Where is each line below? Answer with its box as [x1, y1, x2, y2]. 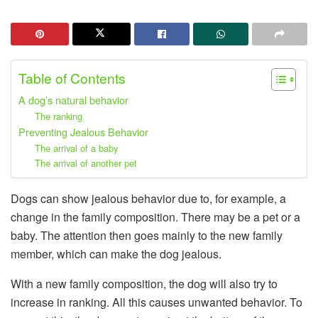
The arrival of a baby [34, 141, 118, 155]
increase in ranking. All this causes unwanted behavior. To [11, 293, 302, 310]
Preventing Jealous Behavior [18, 124, 148, 139]
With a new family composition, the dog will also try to [11, 275, 278, 292]
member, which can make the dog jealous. [11, 245, 221, 262]
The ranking [34, 109, 82, 123]
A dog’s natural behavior [18, 92, 128, 107]
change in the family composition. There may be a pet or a [11, 208, 300, 225]
